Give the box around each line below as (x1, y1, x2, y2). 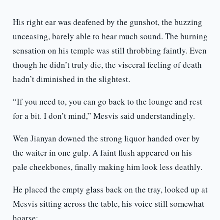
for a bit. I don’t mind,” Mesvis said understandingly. (12, 110, 195, 122)
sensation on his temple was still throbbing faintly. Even (12, 45, 207, 56)
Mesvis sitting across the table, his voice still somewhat (12, 198, 204, 210)
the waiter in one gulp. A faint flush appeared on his (12, 147, 192, 159)
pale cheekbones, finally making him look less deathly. (12, 161, 202, 173)
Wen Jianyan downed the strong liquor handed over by (12, 133, 200, 144)
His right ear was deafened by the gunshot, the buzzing (12, 16, 202, 28)
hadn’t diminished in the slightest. (12, 73, 130, 85)
